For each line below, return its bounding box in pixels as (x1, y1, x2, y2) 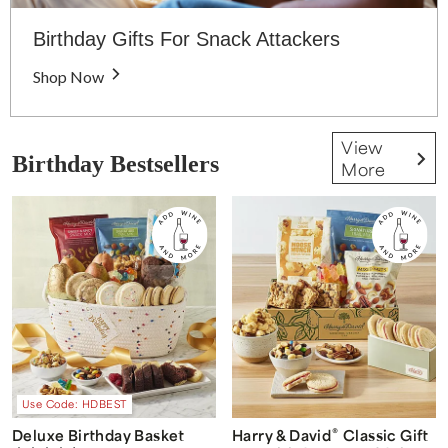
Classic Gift (339, 426, 429, 445)
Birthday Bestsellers (12, 150, 219, 177)
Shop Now (33, 66, 104, 86)
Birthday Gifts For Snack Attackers (33, 27, 340, 50)
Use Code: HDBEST (21, 397, 127, 411)
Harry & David (232, 426, 332, 445)
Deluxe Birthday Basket (12, 426, 185, 445)
